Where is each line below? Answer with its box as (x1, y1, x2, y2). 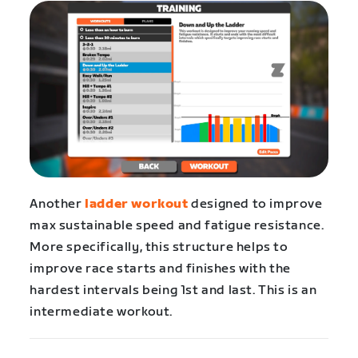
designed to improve (188, 196, 323, 212)
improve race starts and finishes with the (30, 261, 291, 276)
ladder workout (85, 196, 189, 212)
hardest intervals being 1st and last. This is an (30, 282, 317, 298)
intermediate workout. (30, 304, 173, 320)
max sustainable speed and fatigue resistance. (30, 217, 324, 233)
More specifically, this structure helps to (30, 239, 288, 255)
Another (30, 196, 86, 212)
